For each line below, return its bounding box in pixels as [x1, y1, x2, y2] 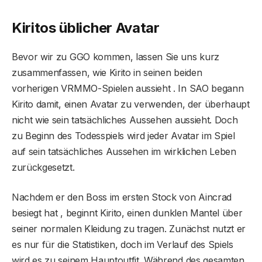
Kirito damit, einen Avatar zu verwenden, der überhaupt [12, 98, 250, 111]
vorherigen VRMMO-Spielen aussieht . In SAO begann [12, 82, 244, 95]
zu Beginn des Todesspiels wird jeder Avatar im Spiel [12, 130, 235, 142]
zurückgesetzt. [12, 161, 75, 174]
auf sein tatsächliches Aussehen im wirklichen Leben [12, 146, 236, 158]
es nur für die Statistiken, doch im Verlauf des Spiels [12, 239, 233, 251]
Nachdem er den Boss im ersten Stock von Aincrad [12, 191, 232, 204]
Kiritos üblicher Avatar [12, 19, 160, 37]
